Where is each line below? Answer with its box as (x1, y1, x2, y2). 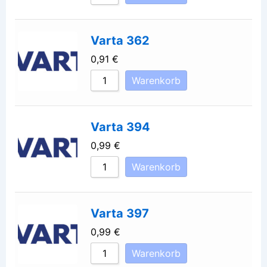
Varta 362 (90, 33, 150, 48)
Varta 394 (90, 119, 150, 134)
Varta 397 (90, 206, 149, 221)
